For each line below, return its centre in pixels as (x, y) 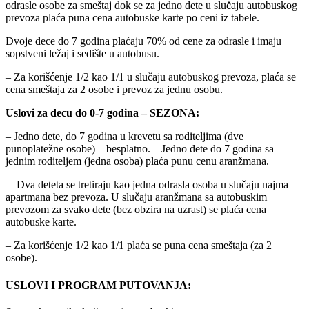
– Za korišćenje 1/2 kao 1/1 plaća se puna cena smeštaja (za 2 (139, 246)
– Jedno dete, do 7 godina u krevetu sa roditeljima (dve (124, 137)
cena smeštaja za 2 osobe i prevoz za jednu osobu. (114, 90)
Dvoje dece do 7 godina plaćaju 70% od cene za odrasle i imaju (143, 41)
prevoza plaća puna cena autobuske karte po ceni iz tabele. (132, 18)
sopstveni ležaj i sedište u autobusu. (82, 54)
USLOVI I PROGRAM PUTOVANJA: (98, 285)
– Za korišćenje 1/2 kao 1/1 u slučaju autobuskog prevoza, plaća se (151, 77)
